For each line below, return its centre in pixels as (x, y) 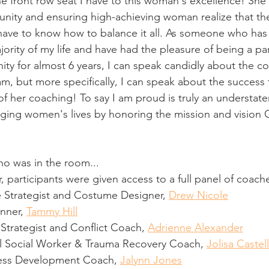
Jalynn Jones (151, 260)
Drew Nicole (198, 195)
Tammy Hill (52, 211)
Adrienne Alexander (195, 228)
